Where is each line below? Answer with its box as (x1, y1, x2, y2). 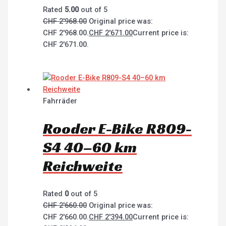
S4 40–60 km (43, 138, 137, 157)
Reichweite (43, 156, 123, 176)
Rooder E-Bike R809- (43, 119, 192, 139)
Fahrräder (43, 96, 78, 106)
